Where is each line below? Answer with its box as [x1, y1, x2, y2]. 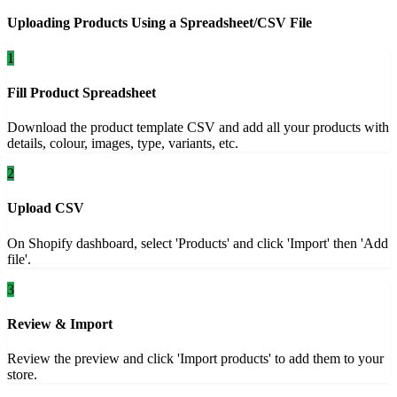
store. [7, 367, 37, 383]
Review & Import [7, 315, 113, 331]
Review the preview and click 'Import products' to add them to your [7, 351, 384, 367]
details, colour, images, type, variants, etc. [7, 136, 238, 152]
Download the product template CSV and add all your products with [7, 120, 389, 136]
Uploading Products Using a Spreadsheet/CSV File [7, 15, 312, 31]
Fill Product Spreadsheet [7, 84, 156, 100]
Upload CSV [7, 200, 84, 216]
